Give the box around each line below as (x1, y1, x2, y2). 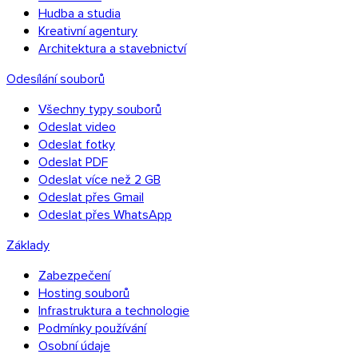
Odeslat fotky (38, 135, 115, 153)
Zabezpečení (38, 266, 110, 284)
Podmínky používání (38, 319, 146, 336)
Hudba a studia (38, 4, 121, 22)
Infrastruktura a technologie (38, 301, 189, 319)
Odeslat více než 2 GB (38, 170, 161, 188)
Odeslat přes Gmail (38, 188, 144, 205)
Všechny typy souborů (38, 100, 161, 117)
